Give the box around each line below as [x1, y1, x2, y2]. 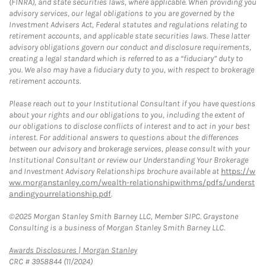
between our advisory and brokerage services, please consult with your [9, 144, 250, 154]
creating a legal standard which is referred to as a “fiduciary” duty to [9, 53, 243, 64]
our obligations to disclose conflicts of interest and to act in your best [9, 121, 250, 131]
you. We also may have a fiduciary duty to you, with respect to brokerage [9, 65, 254, 75]
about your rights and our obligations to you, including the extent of [9, 110, 244, 120]
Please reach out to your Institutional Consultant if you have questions [9, 99, 255, 109]
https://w [221, 166, 255, 176]
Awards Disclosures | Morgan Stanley [9, 245, 137, 255]
